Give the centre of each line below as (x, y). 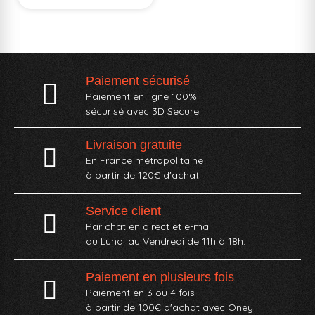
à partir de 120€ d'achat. (143, 175)
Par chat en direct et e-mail (149, 226)
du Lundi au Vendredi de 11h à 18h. (166, 241)
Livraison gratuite (134, 144)
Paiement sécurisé (138, 81)
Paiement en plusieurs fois (160, 277)
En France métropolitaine (144, 160)
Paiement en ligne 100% (141, 97)
